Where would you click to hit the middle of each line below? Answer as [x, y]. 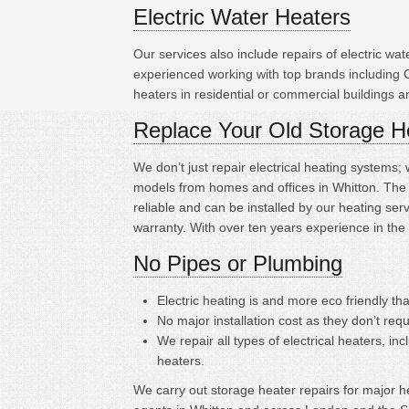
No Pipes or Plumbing [237, 263]
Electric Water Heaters [241, 17]
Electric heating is [209, 300]
